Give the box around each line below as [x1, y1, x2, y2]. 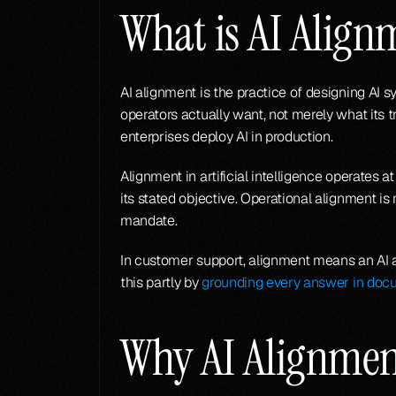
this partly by [120, 273, 202, 292]
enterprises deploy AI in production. [120, 127, 333, 146]
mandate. [120, 211, 178, 230]
